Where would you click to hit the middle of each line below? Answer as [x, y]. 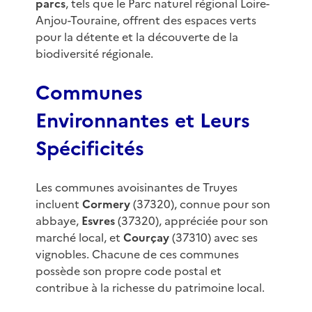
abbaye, [58, 221]
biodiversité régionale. [94, 54]
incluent [58, 204]
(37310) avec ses [213, 238]
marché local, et [79, 238]
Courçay [146, 238]
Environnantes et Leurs [142, 121]
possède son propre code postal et [128, 271]
